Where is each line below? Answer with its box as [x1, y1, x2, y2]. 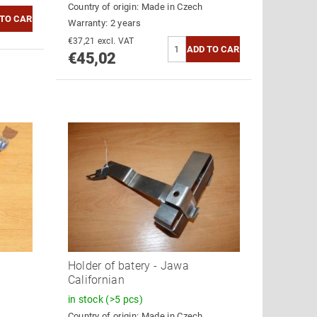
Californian [67, 272, 125, 287]
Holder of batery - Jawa [67, 258, 189, 272]
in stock [67, 293, 106, 305]
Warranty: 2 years [67, 17, 141, 28]
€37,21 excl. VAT [97, 35, 134, 46]
